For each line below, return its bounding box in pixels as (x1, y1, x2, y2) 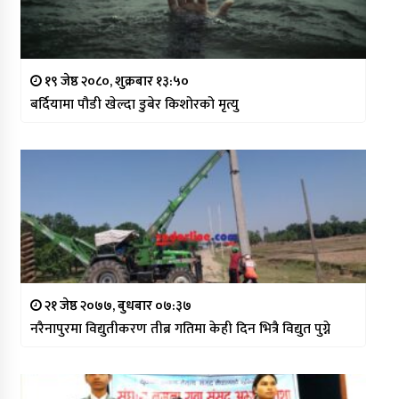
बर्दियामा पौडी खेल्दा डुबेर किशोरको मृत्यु (29, 92, 239, 117)
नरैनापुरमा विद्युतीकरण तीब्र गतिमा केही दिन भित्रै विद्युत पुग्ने (29, 316, 330, 341)
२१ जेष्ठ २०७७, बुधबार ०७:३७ (41, 294, 191, 317)
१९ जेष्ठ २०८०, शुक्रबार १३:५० (41, 69, 189, 93)
